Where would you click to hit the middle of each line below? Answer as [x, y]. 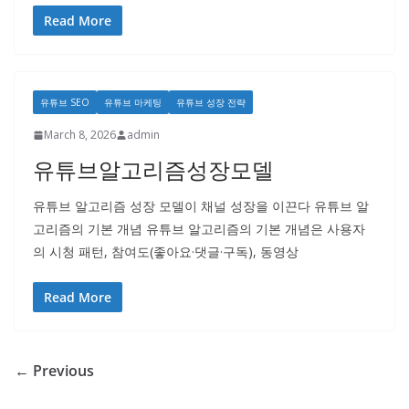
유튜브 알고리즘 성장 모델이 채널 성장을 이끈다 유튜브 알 [201, 206]
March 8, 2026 [80, 135]
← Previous [54, 371]
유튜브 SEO [65, 102]
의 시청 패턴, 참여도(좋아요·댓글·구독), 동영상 [166, 252]
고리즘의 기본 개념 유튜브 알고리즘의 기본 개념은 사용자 [199, 229]
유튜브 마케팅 [133, 102]
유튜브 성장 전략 [211, 102]
